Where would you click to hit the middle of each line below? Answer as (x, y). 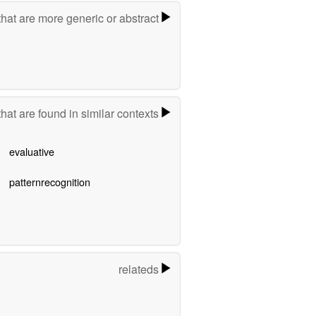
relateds (140, 269)
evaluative (31, 152)
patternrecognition (49, 182)
